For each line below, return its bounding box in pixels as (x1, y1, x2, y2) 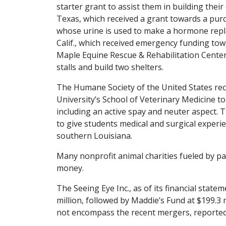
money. (56, 162, 84, 174)
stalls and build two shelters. (56, 61, 163, 73)
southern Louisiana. (56, 130, 132, 141)
